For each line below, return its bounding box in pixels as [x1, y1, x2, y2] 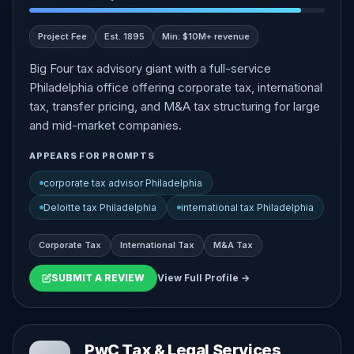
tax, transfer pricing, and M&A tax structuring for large [29, 99, 320, 114]
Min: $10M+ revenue [162, 31, 250, 42]
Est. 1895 [104, 31, 145, 42]
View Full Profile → [157, 272, 250, 284]
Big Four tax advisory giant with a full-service [29, 61, 271, 76]
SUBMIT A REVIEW [51, 272, 145, 284]
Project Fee [38, 31, 87, 42]
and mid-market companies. [29, 118, 182, 133]
